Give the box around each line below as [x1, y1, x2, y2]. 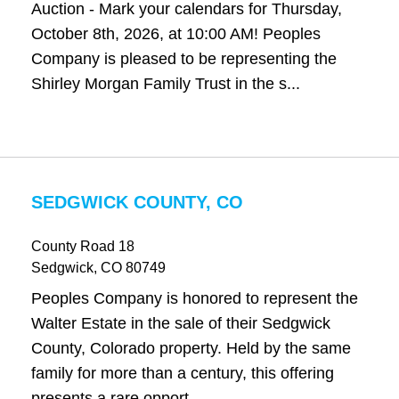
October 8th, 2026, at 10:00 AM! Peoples [30, 25, 321, 43]
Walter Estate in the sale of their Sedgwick [30, 314, 330, 332]
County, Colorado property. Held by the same [30, 339, 351, 357]
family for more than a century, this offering [30, 364, 334, 382]
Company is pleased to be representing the [30, 50, 337, 68]
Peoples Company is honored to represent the [30, 289, 358, 307]
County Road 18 [30, 239, 134, 254]
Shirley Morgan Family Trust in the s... [30, 75, 300, 93]
